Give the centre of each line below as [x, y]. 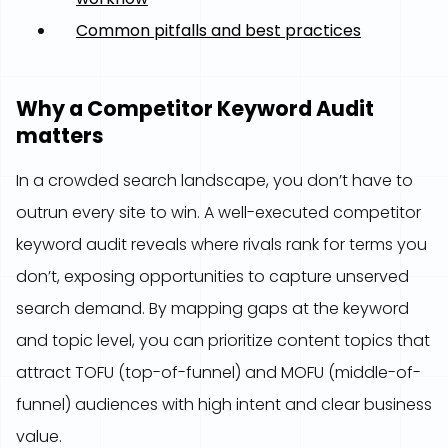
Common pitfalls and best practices [218, 30]
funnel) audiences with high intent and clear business [224, 404]
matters [60, 135]
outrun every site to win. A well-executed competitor [218, 212]
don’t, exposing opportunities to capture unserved [212, 276]
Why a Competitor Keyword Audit [195, 108]
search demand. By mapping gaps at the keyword [212, 308]
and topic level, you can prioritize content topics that [223, 340]
